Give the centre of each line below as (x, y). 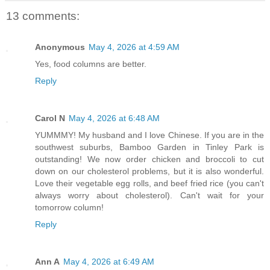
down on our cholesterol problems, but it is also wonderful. (149, 171)
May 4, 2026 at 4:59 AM (134, 47)
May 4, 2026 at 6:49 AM (109, 262)
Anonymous (60, 47)
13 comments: (43, 16)
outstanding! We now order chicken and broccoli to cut (149, 159)
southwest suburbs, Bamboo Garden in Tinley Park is (149, 147)
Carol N (50, 118)
